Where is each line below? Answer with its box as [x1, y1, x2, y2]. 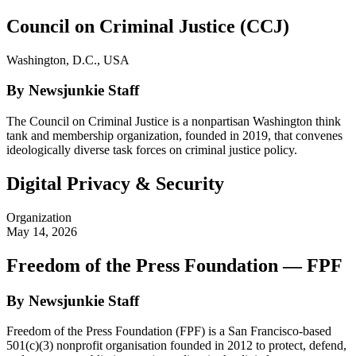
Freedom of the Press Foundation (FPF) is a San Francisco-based [6, 324, 331, 339]
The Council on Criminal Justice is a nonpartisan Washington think [6, 114, 341, 128]
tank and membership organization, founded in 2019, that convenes [6, 128, 342, 142]
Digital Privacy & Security [6, 172, 224, 194]
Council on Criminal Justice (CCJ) [6, 15, 289, 37]
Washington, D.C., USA [6, 52, 130, 67]
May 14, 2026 [6, 224, 77, 238]
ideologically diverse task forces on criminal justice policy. [6, 142, 297, 157]
